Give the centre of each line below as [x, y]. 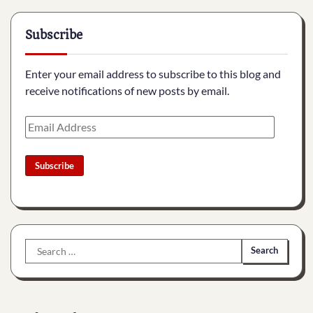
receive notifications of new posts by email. [127, 90]
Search [41, 246]
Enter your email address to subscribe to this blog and [153, 74]
